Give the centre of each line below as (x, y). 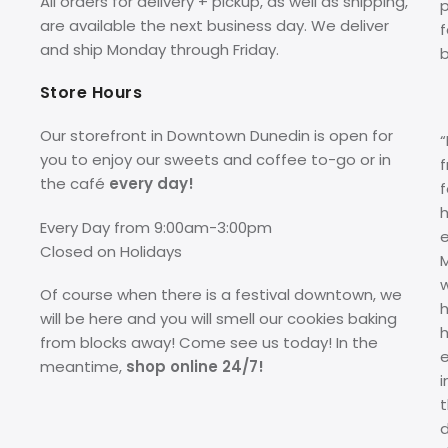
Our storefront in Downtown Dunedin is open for (216, 136)
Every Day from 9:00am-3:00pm (155, 227)
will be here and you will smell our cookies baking (218, 319)
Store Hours (91, 93)
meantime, (82, 367)
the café (74, 184)
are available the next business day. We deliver (214, 26)
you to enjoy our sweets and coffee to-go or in (215, 160)
